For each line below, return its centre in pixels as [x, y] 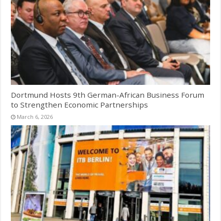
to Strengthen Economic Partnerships [80, 105]
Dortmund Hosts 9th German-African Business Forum [108, 95]
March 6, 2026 [35, 117]
